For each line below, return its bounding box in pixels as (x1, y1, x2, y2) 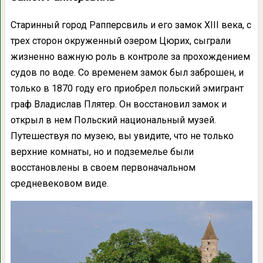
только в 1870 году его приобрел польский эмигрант (10, 82, 244, 94)
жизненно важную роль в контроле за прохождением (10, 50, 250, 62)
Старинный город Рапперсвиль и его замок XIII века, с (10, 19, 251, 31)
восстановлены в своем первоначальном (10, 161, 195, 173)
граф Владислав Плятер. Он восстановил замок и (10, 98, 227, 110)
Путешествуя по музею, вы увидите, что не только (10, 130, 234, 141)
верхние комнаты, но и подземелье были (10, 146, 194, 157)
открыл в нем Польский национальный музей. (10, 114, 216, 126)
